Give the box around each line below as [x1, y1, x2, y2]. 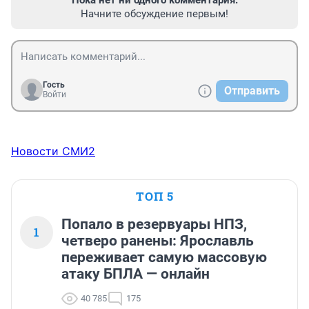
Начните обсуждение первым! [81, 7, 228, 20]
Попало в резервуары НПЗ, [61, 215, 247, 232]
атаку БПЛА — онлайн [61, 265, 210, 282]
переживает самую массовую [61, 248, 267, 266]
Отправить [224, 83, 280, 97]
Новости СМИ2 [11, 143, 95, 158]
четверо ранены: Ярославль [61, 232, 254, 249]
